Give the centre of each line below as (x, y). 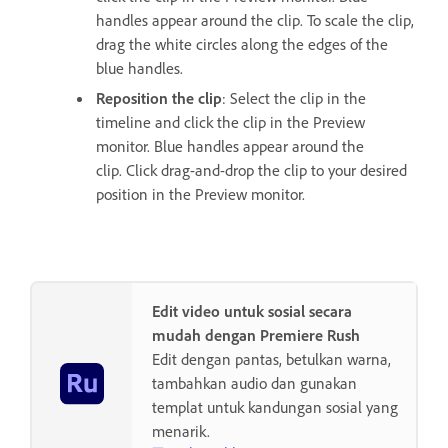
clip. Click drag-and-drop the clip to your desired (251, 170)
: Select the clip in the (294, 98)
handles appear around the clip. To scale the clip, (255, 20)
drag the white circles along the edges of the (242, 44)
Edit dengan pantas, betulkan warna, (271, 359)
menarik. (181, 431)
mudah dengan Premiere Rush (256, 335)
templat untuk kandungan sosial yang (275, 407)
